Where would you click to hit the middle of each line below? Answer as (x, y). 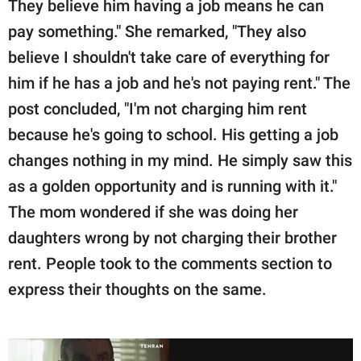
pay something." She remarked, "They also (157, 31)
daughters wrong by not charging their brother (172, 237)
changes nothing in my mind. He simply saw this (180, 160)
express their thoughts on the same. (137, 289)
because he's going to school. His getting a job (173, 134)
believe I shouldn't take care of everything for (169, 57)
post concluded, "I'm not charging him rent (158, 108)
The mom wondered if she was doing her (153, 212)
